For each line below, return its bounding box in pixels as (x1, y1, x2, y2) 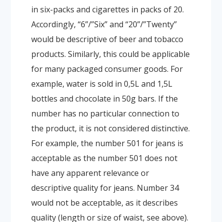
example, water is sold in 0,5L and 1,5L (31, 78, 172, 89)
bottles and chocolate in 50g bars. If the (31, 93, 178, 104)
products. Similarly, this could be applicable (31, 48, 190, 59)
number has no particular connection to (31, 108, 179, 119)
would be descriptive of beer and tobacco (31, 33, 183, 45)
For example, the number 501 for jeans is (31, 137, 183, 149)
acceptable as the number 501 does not (31, 152, 177, 164)
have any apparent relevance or (31, 167, 149, 178)
